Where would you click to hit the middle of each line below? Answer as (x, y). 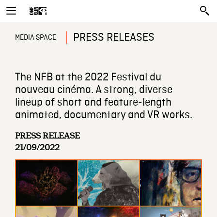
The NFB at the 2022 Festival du (88, 77)
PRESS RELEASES (114, 38)
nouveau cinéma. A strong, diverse (94, 90)
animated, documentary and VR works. (104, 115)
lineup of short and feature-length (93, 103)
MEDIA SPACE (36, 38)
